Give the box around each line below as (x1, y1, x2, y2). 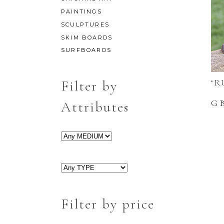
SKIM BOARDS (61, 34, 113, 41)
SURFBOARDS (61, 46, 111, 54)
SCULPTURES (61, 21, 109, 28)
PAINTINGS (61, 8, 102, 15)
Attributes (61, 98, 129, 116)
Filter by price (61, 195, 154, 213)
